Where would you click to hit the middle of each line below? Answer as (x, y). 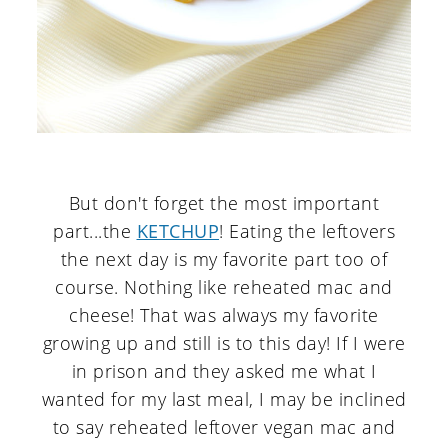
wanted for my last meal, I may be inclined (224, 399)
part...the (95, 231)
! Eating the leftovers (307, 231)
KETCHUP (177, 231)
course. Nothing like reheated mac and (224, 287)
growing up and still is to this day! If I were (224, 343)
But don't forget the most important (224, 203)
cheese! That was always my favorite (224, 315)
